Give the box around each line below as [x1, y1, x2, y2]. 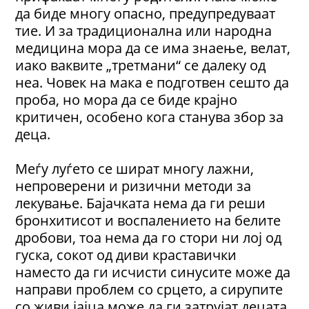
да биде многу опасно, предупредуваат [15, 3, 276, 23]
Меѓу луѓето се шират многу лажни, [15, 159, 255, 179]
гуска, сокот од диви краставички [15, 245, 237, 265]
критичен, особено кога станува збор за [15, 107, 284, 127]
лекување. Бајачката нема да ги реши [15, 193, 266, 213]
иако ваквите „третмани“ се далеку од [15, 55, 266, 75]
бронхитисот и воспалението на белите [15, 210, 281, 230]
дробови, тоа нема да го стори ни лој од [15, 228, 282, 248]
